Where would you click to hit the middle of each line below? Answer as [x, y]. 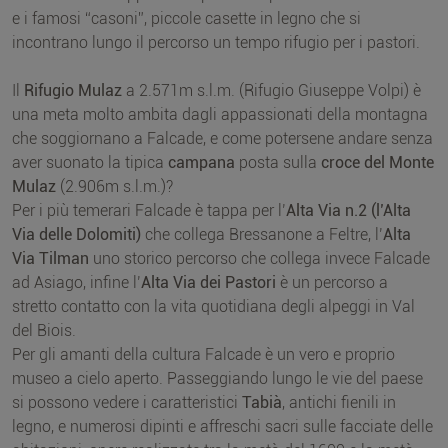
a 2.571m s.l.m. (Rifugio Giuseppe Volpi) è [271, 90]
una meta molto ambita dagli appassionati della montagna [220, 114]
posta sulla [280, 162]
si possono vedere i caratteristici [127, 402]
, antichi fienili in [339, 402]
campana [203, 162]
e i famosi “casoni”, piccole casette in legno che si [186, 18]
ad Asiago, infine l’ [76, 282]
